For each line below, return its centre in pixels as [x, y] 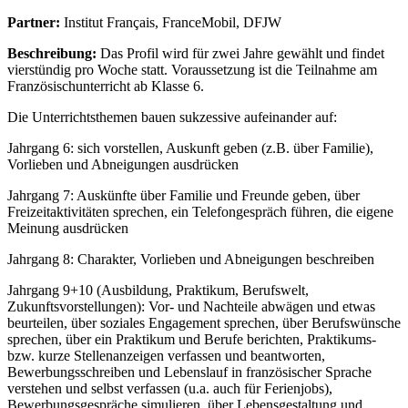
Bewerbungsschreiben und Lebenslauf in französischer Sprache [189, 372]
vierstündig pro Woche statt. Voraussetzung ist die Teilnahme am [192, 69]
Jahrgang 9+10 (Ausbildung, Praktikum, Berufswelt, [158, 290]
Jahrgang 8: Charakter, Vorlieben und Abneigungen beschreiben [191, 259]
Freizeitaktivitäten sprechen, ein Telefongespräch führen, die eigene [200, 211]
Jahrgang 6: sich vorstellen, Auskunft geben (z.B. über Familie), [190, 148]
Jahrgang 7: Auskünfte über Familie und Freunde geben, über [184, 195]
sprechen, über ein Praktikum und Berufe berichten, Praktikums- [192, 339]
